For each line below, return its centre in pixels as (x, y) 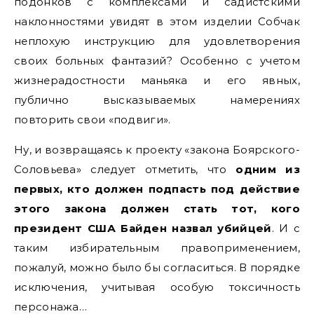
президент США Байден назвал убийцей (143, 228)
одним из (268, 169)
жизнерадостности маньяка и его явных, (157, 80)
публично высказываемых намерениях (157, 100)
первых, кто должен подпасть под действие (157, 189)
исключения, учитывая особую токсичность (157, 287)
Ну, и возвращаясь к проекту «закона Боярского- (157, 150)
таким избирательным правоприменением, (157, 248)
